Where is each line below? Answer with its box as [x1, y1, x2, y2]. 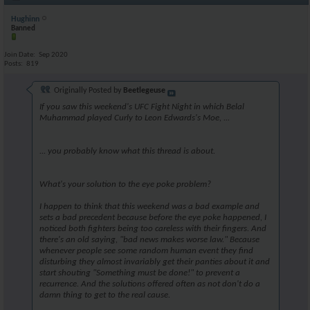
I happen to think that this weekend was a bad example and [39, 201, 259, 211]
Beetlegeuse [123, 86, 165, 95]
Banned [11, 25, 35, 33]
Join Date [4, 51, 33, 59]
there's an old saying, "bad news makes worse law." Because [39, 235, 259, 244]
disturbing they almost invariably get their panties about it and [39, 257, 270, 266]
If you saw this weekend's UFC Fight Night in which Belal [39, 102, 244, 111]
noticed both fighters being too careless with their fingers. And [39, 224, 266, 233]
